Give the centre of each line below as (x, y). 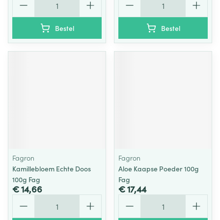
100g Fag (26, 179)
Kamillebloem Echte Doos (52, 168)
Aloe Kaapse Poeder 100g (159, 168)
